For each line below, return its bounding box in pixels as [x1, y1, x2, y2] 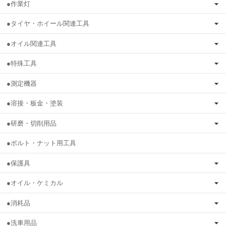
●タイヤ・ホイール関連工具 [7, 20, 89, 28]
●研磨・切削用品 [7, 119, 56, 127]
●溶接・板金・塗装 [7, 99, 63, 107]
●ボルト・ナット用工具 [7, 139, 76, 147]
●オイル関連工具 [7, 39, 56, 47]
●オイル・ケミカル [7, 179, 63, 187]
